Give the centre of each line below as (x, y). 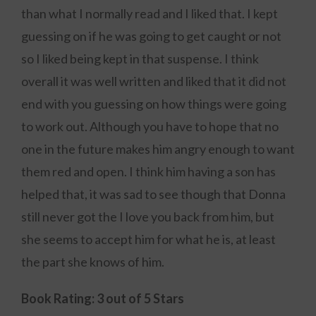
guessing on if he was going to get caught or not (151, 36)
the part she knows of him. (93, 262)
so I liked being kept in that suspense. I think (140, 59)
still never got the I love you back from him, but (148, 217)
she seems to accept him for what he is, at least (148, 239)
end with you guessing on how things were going (154, 104)
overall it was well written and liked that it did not (154, 81)
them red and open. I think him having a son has (148, 171)
